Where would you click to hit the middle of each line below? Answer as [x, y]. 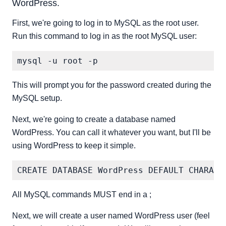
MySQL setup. [37, 98]
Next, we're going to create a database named [94, 119]
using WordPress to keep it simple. [74, 146]
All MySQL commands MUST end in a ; [82, 194]
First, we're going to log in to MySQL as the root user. [105, 23]
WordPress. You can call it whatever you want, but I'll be [111, 132]
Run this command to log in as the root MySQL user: [104, 36]
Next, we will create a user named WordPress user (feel [111, 216]
